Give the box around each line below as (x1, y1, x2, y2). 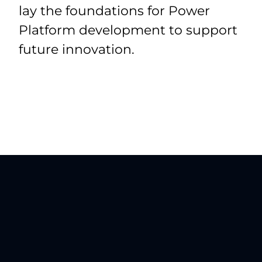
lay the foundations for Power (19, 2, 211, 19)
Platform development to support (19, 22, 238, 38)
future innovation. (19, 41, 135, 57)
